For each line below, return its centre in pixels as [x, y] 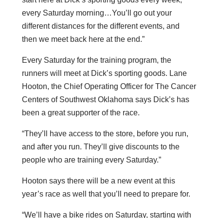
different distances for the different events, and [100, 26]
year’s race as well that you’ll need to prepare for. [106, 194]
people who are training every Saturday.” [91, 160]
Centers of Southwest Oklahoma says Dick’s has [105, 99]
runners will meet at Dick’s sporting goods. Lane [104, 73]
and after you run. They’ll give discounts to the [100, 146]
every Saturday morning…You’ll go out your [97, 13]
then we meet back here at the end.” [83, 39]
